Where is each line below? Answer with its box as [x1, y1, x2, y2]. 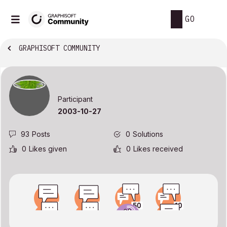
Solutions [133, 130, 163, 139]
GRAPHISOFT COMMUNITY [19, 44, 100, 53]
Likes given [29, 144, 67, 154]
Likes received [133, 144, 183, 154]
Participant [58, 95, 93, 104]
